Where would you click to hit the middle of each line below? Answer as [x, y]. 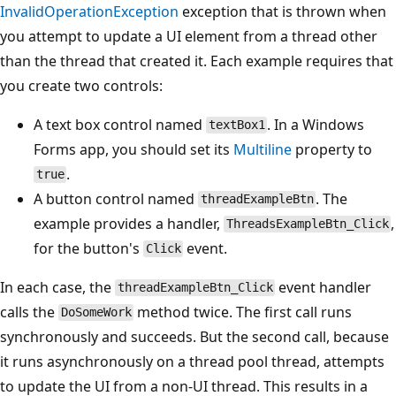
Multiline [263, 149]
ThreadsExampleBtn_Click [307, 224]
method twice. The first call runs [243, 312]
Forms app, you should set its [133, 149]
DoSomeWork [96, 312]
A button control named [116, 198]
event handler [324, 287]
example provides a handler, [129, 223]
